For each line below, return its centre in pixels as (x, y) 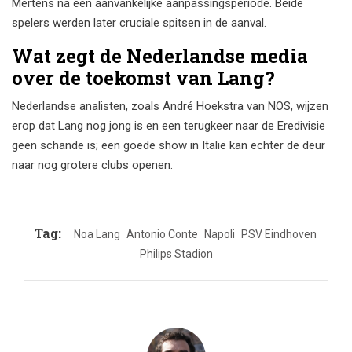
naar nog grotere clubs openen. (92, 165)
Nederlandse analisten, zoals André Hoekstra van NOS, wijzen (170, 106)
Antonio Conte (162, 235)
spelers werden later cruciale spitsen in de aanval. (139, 23)
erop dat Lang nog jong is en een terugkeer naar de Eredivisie (169, 126)
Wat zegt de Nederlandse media (160, 56)
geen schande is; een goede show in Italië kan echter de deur (169, 146)
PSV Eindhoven (279, 235)
